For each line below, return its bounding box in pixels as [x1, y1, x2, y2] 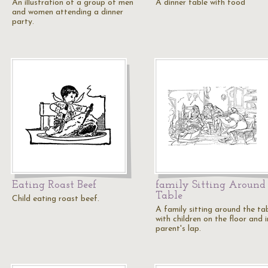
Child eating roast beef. [12, 194, 99, 203]
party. [12, 17, 34, 26]
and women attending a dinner [12, 8, 123, 17]
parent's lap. [156, 224, 201, 233]
